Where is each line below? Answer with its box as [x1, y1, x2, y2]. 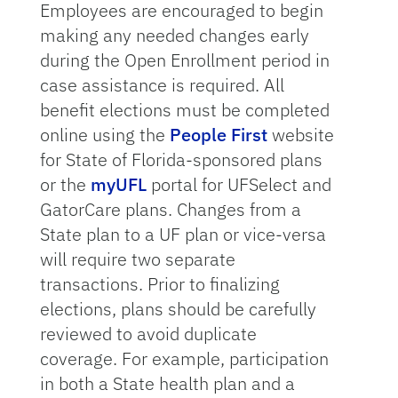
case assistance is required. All [39, 73, 284, 97]
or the [39, 172, 91, 196]
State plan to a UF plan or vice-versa [39, 222, 326, 246]
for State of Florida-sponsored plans [39, 147, 322, 171]
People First [169, 123, 267, 147]
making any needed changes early [39, 23, 309, 47]
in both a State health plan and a [39, 371, 295, 395]
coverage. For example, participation [39, 346, 329, 370]
